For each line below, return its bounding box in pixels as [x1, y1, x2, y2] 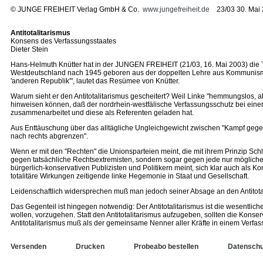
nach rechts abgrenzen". [11, 132, 88, 140]
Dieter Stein [11, 45, 48, 53]
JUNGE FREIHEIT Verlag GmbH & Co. [18, 5, 143, 14]
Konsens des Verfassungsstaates [11, 37, 116, 45]
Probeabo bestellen [134, 242, 198, 251]
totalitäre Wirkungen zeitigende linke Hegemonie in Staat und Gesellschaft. [11, 172, 249, 180]
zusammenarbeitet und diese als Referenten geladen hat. [11, 109, 194, 117]
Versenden [11, 242, 46, 251]
